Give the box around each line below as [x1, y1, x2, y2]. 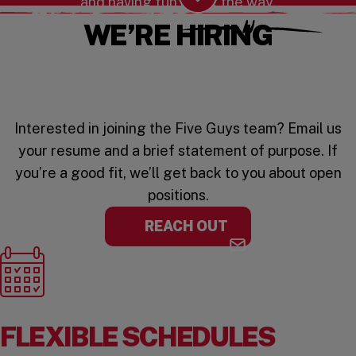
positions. [147, 186, 209, 203]
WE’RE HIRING [83, 17, 273, 52]
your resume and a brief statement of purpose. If [18, 141, 338, 159]
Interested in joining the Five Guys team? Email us [14, 119, 342, 137]
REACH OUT [145, 217, 228, 234]
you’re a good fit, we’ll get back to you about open [14, 164, 342, 181]
